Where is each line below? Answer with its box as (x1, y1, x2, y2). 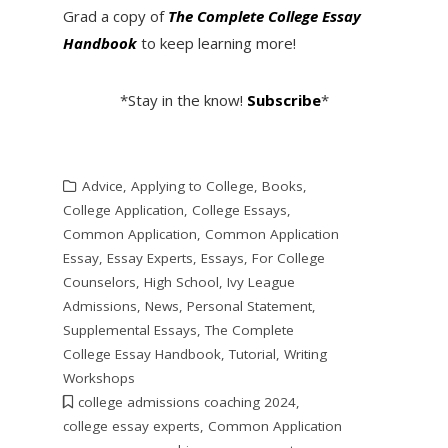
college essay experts (62, 417, 200, 436)
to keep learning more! (140, 33, 296, 54)
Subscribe (246, 90, 321, 111)
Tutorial (228, 345, 276, 364)
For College (251, 249, 325, 268)
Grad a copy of (62, 6, 168, 27)
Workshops (62, 369, 135, 388)
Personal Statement (186, 297, 312, 316)
